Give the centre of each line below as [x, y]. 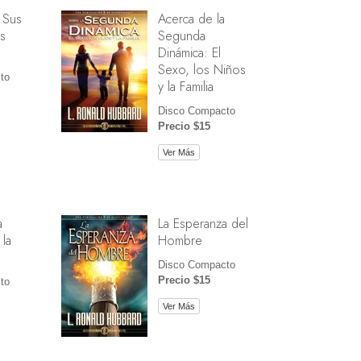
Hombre [180, 240]
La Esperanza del [203, 223]
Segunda [181, 35]
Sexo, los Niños [201, 69]
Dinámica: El [189, 52]
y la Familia [185, 86]
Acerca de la [191, 18]
